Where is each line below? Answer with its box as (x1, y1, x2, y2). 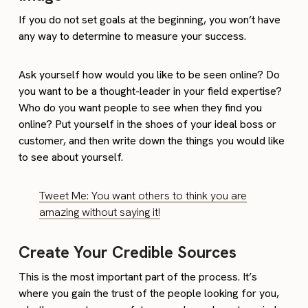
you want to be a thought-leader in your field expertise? (19, 83, 283, 98)
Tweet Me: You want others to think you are (39, 188, 247, 203)
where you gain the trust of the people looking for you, (19, 285, 280, 300)
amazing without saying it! (39, 204, 161, 219)
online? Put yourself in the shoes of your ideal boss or (19, 116, 277, 131)
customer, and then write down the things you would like (19, 133, 285, 148)
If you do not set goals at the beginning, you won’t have (19, 12, 281, 27)
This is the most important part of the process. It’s (19, 269, 258, 284)
